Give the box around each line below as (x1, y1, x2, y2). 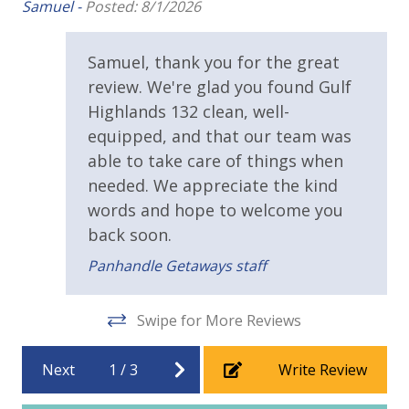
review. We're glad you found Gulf (88, 76, 351, 99)
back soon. (88, 224, 172, 246)
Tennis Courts (22, 152, 120, 173)
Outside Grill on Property (22, 84, 193, 105)
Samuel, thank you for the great (88, 51, 340, 74)
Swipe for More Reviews (137, 310, 301, 331)
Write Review (278, 360, 367, 381)
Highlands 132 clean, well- (88, 100, 289, 123)
